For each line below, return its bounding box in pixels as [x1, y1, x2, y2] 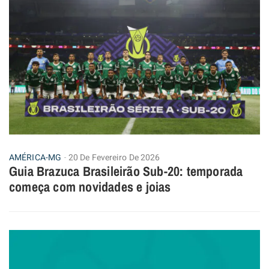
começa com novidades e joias [9, 178, 171, 196]
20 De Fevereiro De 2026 [68, 151, 160, 165]
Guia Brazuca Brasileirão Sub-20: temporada [9, 162, 243, 181]
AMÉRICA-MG [9, 151, 61, 165]
